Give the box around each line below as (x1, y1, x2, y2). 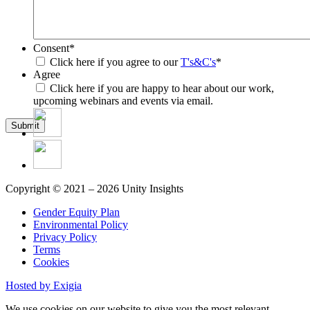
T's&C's (181, 55, 216, 68)
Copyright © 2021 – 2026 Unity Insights (6, 182, 183, 194)
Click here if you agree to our (50, 55, 181, 68)
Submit (11, 120, 39, 131)
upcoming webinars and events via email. (33, 94, 213, 107)
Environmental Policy (33, 218, 128, 230)
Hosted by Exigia (6, 279, 82, 291)
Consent (33, 42, 69, 54)
